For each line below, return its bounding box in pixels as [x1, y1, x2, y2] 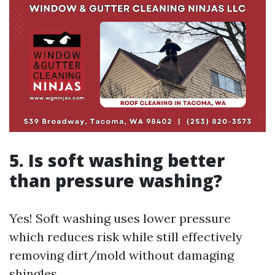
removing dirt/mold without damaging [9, 247, 234, 263]
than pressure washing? [9, 168, 222, 192]
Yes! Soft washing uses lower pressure [9, 210, 231, 226]
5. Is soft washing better [9, 148, 225, 172]
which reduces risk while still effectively [9, 228, 242, 244]
